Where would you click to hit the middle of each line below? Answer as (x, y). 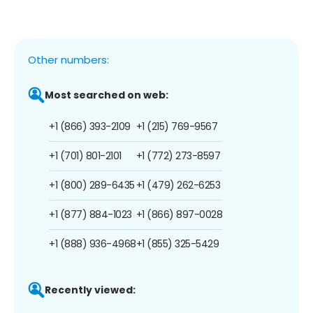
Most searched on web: (107, 95)
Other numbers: (68, 59)
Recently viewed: (90, 290)
